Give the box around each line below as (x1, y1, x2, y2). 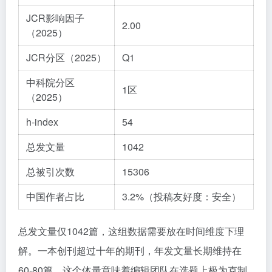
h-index (26, 115, 58, 129)
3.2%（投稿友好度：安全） (122, 189, 241, 203)
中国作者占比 (26, 189, 84, 203)
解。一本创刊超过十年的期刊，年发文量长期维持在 (18, 243, 242, 257)
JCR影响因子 (26, 11, 84, 25)
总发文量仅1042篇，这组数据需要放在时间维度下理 (18, 224, 244, 238)
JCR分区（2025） (26, 50, 106, 64)
